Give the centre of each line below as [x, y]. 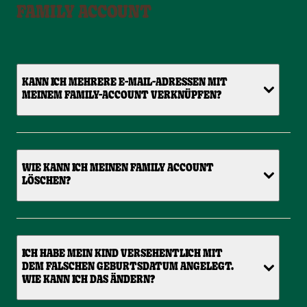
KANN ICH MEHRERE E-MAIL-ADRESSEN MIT [125, 83]
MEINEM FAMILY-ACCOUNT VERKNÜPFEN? [122, 96]
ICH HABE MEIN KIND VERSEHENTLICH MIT [122, 255]
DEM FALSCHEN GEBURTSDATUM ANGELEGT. [128, 268]
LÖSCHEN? [46, 182]
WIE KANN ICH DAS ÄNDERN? [88, 281]
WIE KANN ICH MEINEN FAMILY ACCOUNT [118, 169]
